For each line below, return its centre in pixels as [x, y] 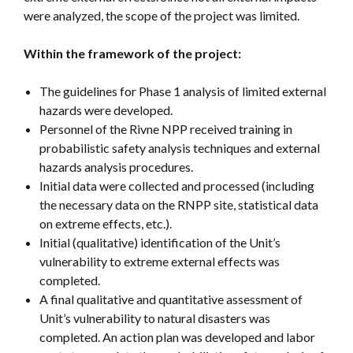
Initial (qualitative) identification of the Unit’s [160, 242]
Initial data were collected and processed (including [177, 186]
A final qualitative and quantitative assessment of [171, 299]
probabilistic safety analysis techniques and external [180, 148]
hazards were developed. [106, 110]
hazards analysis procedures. [116, 167]
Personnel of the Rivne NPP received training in [166, 129]
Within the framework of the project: [132, 53]
